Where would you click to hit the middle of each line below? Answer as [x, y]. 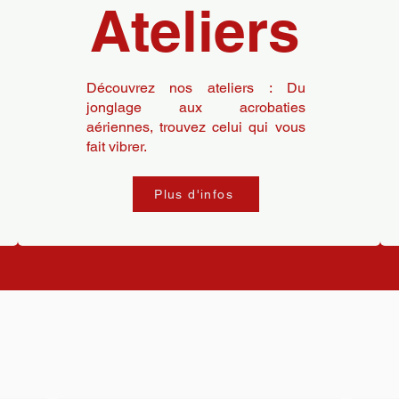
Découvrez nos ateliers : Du [195, 88]
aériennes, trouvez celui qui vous [195, 127]
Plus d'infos [194, 194]
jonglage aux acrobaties [195, 107]
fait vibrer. [116, 147]
